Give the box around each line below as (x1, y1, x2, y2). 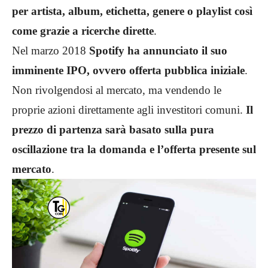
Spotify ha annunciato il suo (89, 44, 227, 57)
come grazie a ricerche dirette (12, 24, 154, 37)
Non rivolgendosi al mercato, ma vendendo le (12, 83, 221, 96)
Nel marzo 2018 (12, 44, 89, 57)
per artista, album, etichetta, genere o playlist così (12, 4, 252, 17)
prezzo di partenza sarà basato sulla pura (12, 123, 214, 136)
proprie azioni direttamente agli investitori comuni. (12, 103, 246, 116)
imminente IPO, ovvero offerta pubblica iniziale (12, 63, 245, 77)
